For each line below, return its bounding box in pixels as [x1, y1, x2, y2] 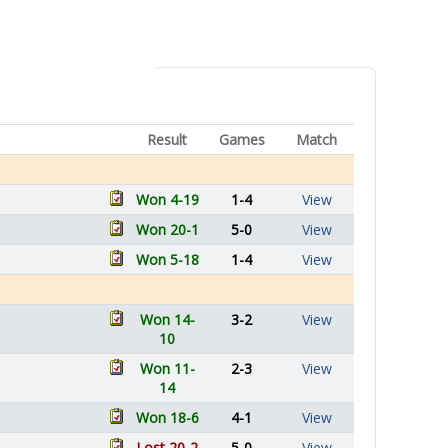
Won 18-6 [135, 408, 199, 427]
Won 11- [139, 359, 195, 378]
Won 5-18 [135, 250, 199, 269]
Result [147, 130, 187, 149]
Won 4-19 [135, 190, 199, 209]
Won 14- [139, 310, 195, 329]
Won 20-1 [135, 220, 199, 239]
